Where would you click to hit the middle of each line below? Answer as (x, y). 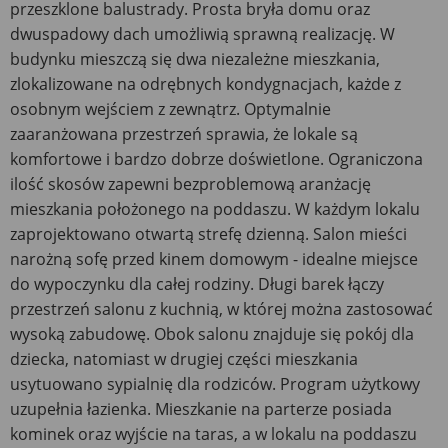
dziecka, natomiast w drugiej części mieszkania (184, 358)
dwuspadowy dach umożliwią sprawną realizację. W (202, 33)
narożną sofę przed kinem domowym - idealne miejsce (214, 258)
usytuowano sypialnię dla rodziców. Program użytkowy (215, 383)
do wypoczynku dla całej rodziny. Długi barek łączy (197, 283)
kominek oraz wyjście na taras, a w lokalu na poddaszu (213, 433)
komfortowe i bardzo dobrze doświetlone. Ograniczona (216, 158)
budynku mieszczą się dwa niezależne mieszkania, (195, 58)
